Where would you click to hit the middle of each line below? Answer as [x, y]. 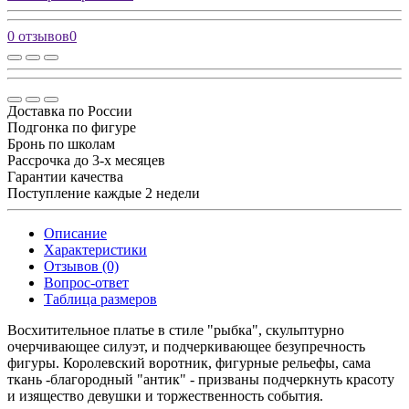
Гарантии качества [65, 176]
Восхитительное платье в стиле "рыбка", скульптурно [176, 330]
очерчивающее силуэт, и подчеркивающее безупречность [186, 346]
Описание [75, 233]
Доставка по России [70, 110]
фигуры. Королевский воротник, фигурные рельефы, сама [189, 362]
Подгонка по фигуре [72, 127]
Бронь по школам [61, 143]
